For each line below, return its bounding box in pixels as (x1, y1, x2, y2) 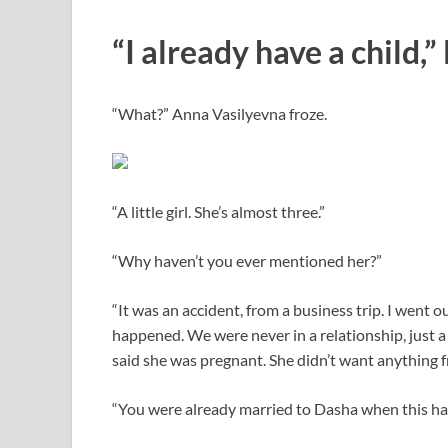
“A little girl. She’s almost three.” (112, 202, 325, 222)
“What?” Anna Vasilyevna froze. (112, 104, 327, 124)
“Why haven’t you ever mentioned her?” (112, 251, 382, 271)
